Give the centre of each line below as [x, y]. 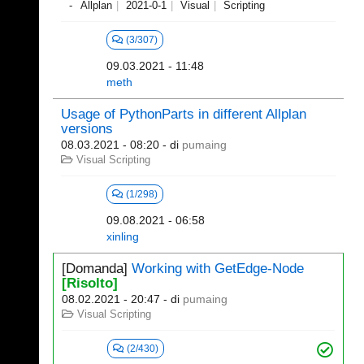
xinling [123, 236]
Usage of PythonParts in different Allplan [184, 114]
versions [87, 129]
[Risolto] [90, 283]
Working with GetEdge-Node [218, 269]
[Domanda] [97, 269]
